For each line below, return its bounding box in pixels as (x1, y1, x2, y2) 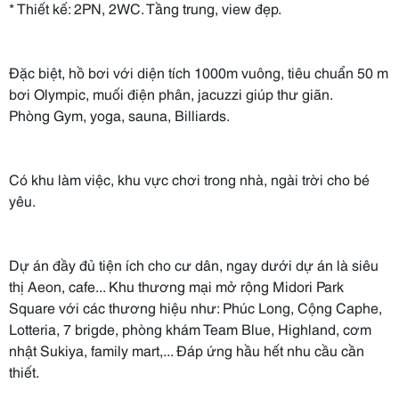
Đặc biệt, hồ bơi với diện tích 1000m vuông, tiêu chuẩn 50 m (9, 61, 388, 82)
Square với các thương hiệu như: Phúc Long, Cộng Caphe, (9, 297, 382, 317)
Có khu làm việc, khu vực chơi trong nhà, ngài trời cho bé (9, 168, 370, 189)
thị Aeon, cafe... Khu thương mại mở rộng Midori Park (9, 275, 344, 296)
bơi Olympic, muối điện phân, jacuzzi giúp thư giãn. (9, 83, 333, 103)
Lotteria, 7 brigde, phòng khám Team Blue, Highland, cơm (9, 318, 371, 338)
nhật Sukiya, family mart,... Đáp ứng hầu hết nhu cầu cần (9, 339, 364, 360)
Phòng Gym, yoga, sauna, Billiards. (9, 104, 230, 125)
